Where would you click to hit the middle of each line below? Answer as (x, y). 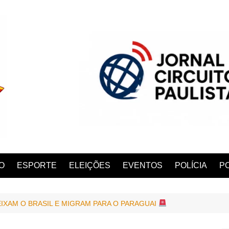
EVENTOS (143, 165)
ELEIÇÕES (90, 165)
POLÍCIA (191, 165)
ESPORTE (37, 165)
